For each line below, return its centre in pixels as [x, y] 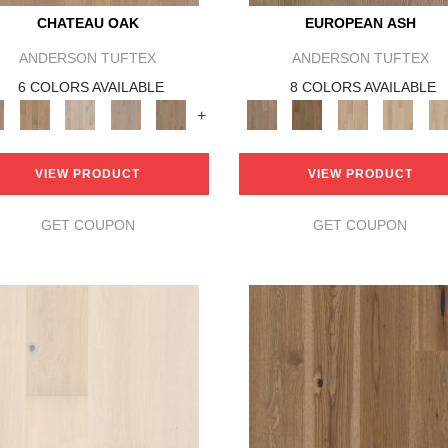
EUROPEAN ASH [360, 23]
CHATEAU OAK [87, 23]
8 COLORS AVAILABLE [363, 87]
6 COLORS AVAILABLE [90, 87]
